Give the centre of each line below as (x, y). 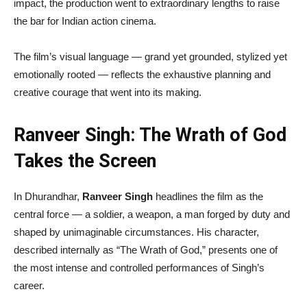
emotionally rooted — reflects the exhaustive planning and (142, 75)
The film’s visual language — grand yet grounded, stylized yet (150, 57)
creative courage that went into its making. (108, 93)
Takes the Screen (85, 161)
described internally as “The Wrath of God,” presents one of (146, 250)
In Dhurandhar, (48, 197)
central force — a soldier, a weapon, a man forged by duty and (152, 214)
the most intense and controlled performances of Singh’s (139, 268)
